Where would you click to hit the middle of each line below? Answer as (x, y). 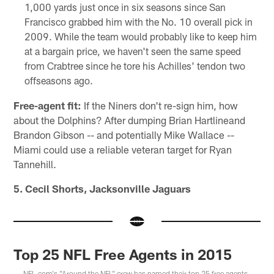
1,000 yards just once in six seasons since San (125, 7)
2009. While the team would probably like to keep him (140, 37)
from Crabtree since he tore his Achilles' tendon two (135, 66)
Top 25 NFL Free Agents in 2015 (123, 254)
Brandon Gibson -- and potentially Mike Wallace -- (124, 135)
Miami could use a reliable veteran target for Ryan (123, 150)
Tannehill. (35, 164)
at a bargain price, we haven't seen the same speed (132, 51)
